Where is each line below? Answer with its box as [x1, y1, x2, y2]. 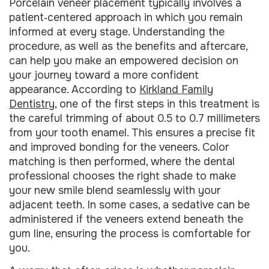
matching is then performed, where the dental [9, 155, 235, 168]
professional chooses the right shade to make [9, 169, 236, 183]
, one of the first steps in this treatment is [55, 97, 259, 110]
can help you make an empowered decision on [9, 54, 238, 67]
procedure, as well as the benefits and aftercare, [9, 40, 247, 53]
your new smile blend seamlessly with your [9, 184, 220, 197]
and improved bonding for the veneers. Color [9, 141, 229, 154]
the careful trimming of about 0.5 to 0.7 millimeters [9, 112, 260, 125]
